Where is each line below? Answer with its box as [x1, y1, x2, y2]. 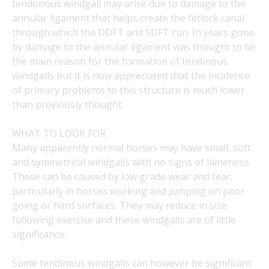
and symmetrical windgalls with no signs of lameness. [12, 156, 251, 169]
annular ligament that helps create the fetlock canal [12, 11, 244, 25]
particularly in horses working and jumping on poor [12, 184, 245, 198]
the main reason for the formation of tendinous [12, 55, 228, 68]
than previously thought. [12, 98, 124, 111]
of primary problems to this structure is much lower [12, 83, 245, 97]
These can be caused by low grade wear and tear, [12, 170, 233, 183]
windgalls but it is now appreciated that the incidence [12, 69, 250, 82]
